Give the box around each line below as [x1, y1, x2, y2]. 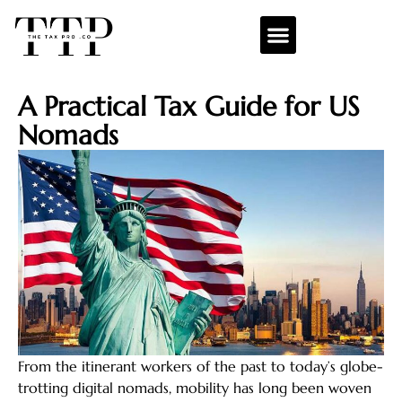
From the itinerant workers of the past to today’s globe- [18, 357, 383, 376]
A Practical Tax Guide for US [18, 89, 360, 123]
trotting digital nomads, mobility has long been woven [18, 379, 371, 398]
